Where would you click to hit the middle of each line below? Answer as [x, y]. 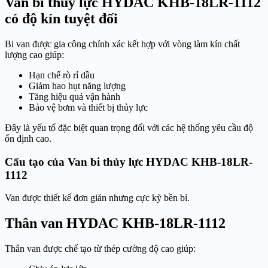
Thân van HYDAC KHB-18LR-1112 [115, 223]
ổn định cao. [28, 139]
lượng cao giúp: [34, 55]
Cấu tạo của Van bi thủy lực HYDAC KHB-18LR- [129, 162]
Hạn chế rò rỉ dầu [62, 75]
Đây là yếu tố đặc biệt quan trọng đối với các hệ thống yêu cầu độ [129, 128]
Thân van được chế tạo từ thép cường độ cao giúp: [100, 249]
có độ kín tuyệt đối [61, 19]
